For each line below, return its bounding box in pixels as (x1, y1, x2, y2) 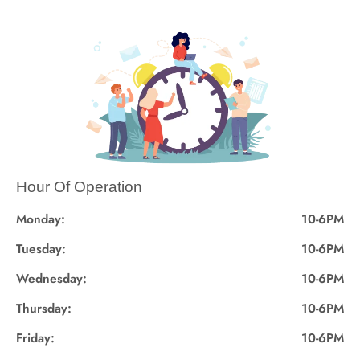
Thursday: (16, 298, 72, 317)
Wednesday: (16, 268, 87, 288)
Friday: (16, 328, 55, 347)
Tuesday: (16, 239, 66, 258)
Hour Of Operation (16, 178, 142, 196)
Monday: (16, 209, 65, 228)
